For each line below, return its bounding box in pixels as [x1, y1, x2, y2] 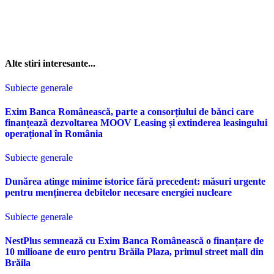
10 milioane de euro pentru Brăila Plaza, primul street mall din [5, 246, 264, 257]
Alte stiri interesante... [5, 58, 95, 69]
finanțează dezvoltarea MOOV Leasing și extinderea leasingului [5, 117, 267, 128]
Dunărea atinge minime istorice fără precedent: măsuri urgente [5, 176, 265, 187]
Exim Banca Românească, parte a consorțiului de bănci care [5, 106, 254, 117]
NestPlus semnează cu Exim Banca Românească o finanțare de [5, 235, 264, 246]
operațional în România [5, 128, 103, 139]
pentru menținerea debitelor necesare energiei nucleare [5, 187, 232, 198]
